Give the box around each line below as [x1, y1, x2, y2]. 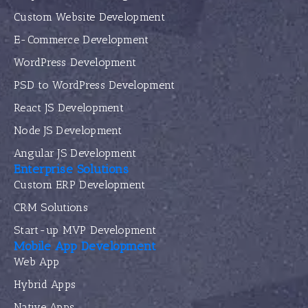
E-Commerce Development [14, 33, 149, 47]
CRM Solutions [14, 201, 88, 214]
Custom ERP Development [14, 178, 146, 192]
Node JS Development [14, 124, 122, 137]
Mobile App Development [14, 239, 156, 254]
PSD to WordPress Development [14, 78, 175, 92]
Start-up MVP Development [14, 223, 157, 237]
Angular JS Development [14, 146, 137, 160]
